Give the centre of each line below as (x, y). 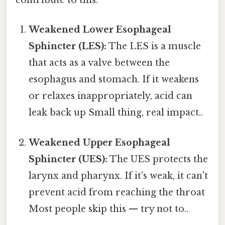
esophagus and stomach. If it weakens (114, 80)
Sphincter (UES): (68, 159)
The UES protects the (158, 159)
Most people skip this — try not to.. (109, 209)
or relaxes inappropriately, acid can (111, 96)
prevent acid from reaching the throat (117, 192)
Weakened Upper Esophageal (100, 142)
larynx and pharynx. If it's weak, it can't (119, 176)
